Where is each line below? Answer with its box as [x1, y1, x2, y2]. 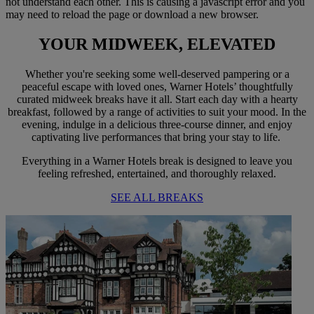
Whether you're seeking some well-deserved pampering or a [25, 67, 289, 80]
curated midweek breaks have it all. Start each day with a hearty [16, 93, 298, 105]
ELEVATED [187, 34, 275, 53]
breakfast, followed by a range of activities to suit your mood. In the [8, 105, 306, 118]
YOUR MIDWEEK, [39, 34, 187, 53]
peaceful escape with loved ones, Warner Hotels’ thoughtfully [21, 80, 293, 93]
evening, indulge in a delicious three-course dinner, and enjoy [22, 118, 292, 130]
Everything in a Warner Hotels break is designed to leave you [22, 154, 292, 167]
